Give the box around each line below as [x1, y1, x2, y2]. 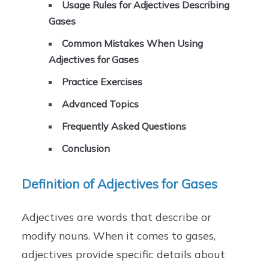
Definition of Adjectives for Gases [22, 176, 218, 192]
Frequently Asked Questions [62, 120, 187, 133]
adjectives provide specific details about [22, 247, 226, 261]
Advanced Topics [62, 98, 139, 110]
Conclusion [62, 142, 110, 155]
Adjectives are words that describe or [22, 210, 212, 224]
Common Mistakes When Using [62, 37, 204, 50]
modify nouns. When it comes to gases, [22, 229, 216, 243]
